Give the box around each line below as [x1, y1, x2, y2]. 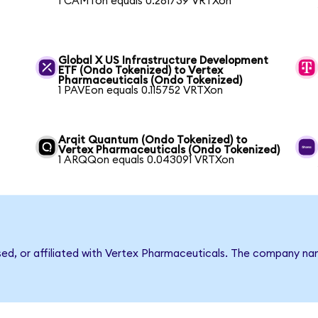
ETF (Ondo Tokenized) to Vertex [58, 65, 224, 76]
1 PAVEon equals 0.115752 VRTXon [58, 84, 224, 96]
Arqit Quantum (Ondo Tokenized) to [58, 134, 248, 146]
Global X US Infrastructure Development [58, 55, 269, 66]
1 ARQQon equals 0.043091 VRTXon [58, 154, 235, 165]
